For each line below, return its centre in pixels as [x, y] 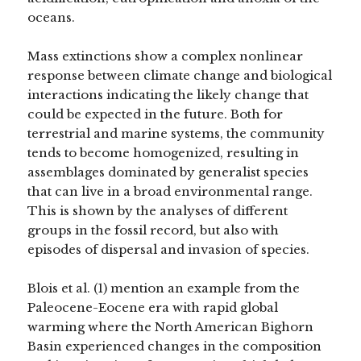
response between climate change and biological [180, 75]
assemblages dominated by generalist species [168, 172]
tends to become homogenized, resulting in [164, 152]
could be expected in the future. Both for [156, 114]
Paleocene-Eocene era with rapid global [153, 307]
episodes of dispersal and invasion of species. [169, 249]
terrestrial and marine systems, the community [176, 133]
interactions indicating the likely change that [168, 94]
